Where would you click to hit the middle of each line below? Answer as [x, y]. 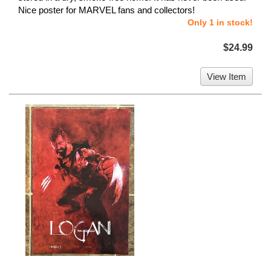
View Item [227, 76]
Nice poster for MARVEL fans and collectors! [106, 10]
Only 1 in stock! [220, 22]
